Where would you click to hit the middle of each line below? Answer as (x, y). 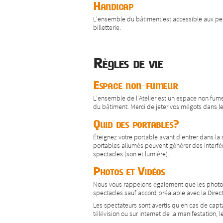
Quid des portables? (136, 124)
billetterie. (107, 27)
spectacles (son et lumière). (131, 154)
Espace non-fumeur (135, 85)
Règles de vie (128, 63)
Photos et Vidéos (129, 171)
